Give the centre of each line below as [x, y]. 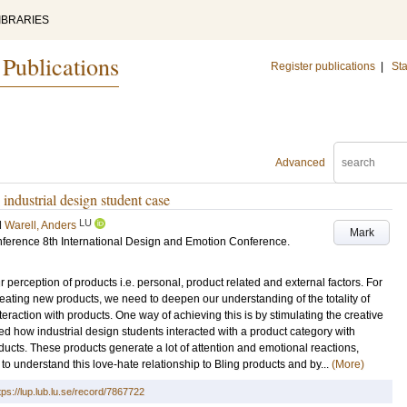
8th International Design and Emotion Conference [165, 242]
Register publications [323, 66]
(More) [348, 364]
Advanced [300, 163]
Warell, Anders [40, 225]
